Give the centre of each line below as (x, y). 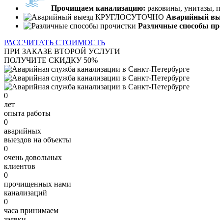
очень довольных (33, 157)
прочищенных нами (38, 184)
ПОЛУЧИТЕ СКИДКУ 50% (51, 60)
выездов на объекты (38, 139)
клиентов (20, 166)
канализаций (26, 192)
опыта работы (27, 113)
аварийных (23, 131)
